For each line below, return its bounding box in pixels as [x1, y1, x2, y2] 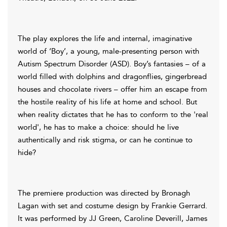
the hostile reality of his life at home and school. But [18, 97, 197, 106]
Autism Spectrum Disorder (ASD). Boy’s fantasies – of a [18, 59, 206, 68]
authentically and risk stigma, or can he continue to [18, 135, 193, 144]
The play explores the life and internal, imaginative [18, 33, 192, 43]
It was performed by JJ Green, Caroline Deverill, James [18, 213, 207, 223]
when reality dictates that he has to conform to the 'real [18, 109, 208, 119]
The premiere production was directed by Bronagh [18, 188, 190, 198]
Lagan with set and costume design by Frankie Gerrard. [18, 201, 207, 210]
